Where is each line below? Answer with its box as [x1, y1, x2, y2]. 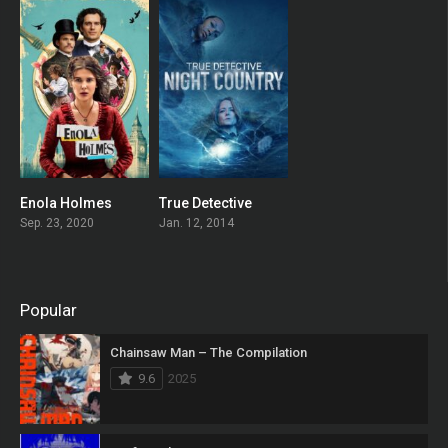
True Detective [158, 195, 252, 212]
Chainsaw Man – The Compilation [110, 345, 307, 361]
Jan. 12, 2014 [158, 216, 234, 231]
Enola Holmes [20, 195, 112, 212]
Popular [20, 300, 77, 321]
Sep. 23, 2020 [20, 216, 94, 231]
